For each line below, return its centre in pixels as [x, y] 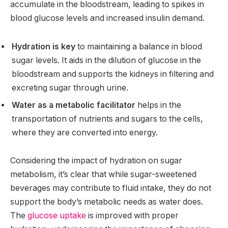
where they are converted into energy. [85, 132]
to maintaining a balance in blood [139, 46]
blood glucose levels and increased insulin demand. [107, 18]
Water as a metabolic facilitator [74, 105]
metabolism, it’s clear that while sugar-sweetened [103, 175]
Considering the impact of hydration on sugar [96, 161]
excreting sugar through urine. [70, 88]
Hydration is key [44, 46]
